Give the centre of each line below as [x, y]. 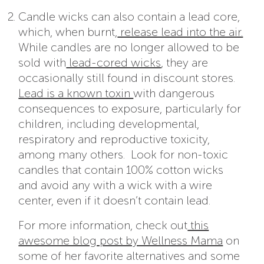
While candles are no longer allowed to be [129, 47]
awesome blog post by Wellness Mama [121, 241]
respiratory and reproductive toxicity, [114, 139]
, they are [185, 63]
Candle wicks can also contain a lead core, [129, 17]
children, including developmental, [109, 124]
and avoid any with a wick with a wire [115, 185]
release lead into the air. [180, 32]
